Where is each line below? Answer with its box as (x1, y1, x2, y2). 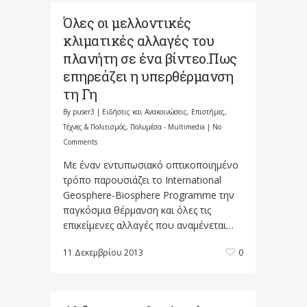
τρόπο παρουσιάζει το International (63, 173, 221, 186)
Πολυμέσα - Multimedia (130, 122, 205, 132)
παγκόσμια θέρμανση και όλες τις (63, 204, 211, 217)
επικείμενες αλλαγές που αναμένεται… (63, 219, 234, 232)
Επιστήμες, (191, 107, 227, 116)
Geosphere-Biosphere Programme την (63, 188, 234, 201)
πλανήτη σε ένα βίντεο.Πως (63, 49, 237, 67)
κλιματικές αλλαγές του (63, 32, 214, 49)
